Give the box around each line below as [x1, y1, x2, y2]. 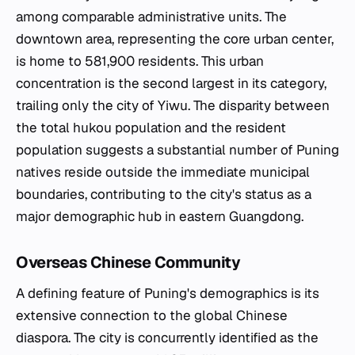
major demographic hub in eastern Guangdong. [16, 207, 303, 225]
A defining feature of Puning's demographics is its [16, 284, 319, 302]
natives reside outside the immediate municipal [16, 162, 310, 181]
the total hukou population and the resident [16, 118, 286, 136]
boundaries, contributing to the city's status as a [16, 185, 311, 203]
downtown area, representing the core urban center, [16, 29, 334, 48]
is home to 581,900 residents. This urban [16, 52, 264, 70]
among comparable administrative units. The [16, 7, 287, 25]
